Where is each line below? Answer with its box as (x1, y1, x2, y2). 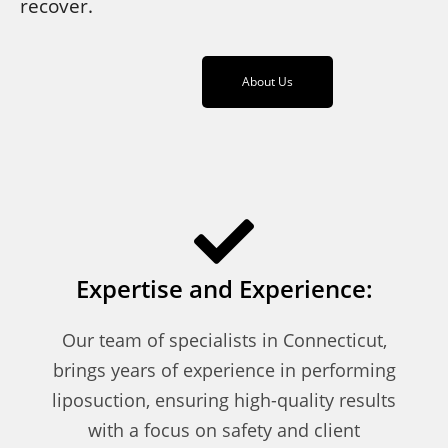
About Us (242, 72, 293, 90)
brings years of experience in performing (52, 357, 396, 382)
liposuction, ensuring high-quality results (52, 387, 396, 412)
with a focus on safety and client (88, 417, 360, 442)
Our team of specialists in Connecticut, (61, 327, 387, 352)
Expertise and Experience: (75, 271, 373, 305)
